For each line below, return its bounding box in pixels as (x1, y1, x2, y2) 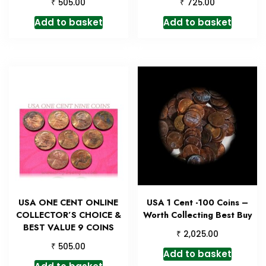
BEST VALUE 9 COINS (23, 221, 114, 234)
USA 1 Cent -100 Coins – (147, 197, 249, 209)
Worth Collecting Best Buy (142, 209, 252, 221)
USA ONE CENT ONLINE (18, 197, 119, 209)
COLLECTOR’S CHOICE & (15, 209, 121, 221)
